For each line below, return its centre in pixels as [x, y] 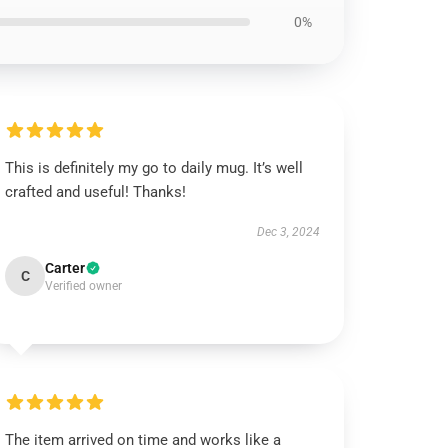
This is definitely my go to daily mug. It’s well [154, 168]
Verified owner [84, 286]
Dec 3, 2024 [288, 232]
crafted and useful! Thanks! [96, 192]
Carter [65, 268]
